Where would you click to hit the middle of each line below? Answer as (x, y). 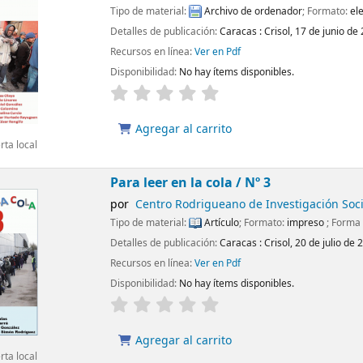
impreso (307, 222)
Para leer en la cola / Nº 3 (191, 183)
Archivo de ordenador (252, 11)
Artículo (221, 222)
